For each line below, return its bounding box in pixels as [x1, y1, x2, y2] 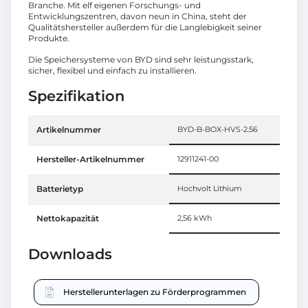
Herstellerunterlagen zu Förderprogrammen [63, 287, 246, 298]
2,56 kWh [177, 214, 212, 223]
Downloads [28, 245, 112, 263]
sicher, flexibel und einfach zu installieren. [28, 65, 197, 76]
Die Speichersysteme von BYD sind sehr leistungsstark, [28, 54, 254, 65]
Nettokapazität [36, 213, 99, 224]
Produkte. [28, 33, 69, 44]
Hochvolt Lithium [177, 184, 242, 194]
